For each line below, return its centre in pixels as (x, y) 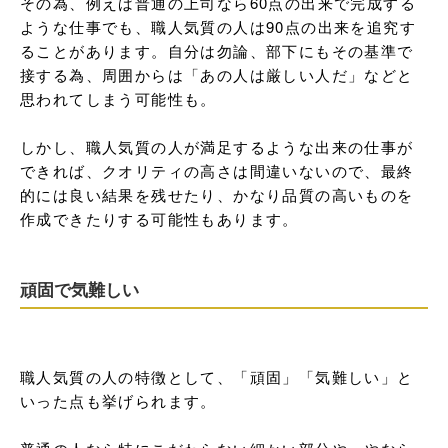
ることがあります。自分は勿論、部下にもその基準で (217, 50)
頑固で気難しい (79, 289)
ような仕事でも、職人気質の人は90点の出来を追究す (218, 26)
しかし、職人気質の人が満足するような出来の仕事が (217, 146)
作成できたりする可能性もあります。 (159, 218)
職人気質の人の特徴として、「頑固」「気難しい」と (217, 376)
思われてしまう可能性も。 (118, 98)
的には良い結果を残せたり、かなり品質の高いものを (217, 194)
